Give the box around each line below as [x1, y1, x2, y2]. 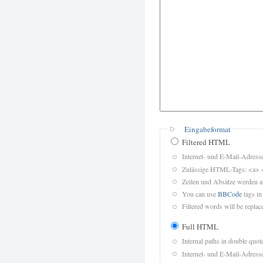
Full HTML [180, 221, 218, 232]
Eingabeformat [184, 123, 231, 134]
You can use [181, 188, 218, 198]
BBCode [217, 188, 242, 198]
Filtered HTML [180, 136, 230, 147]
